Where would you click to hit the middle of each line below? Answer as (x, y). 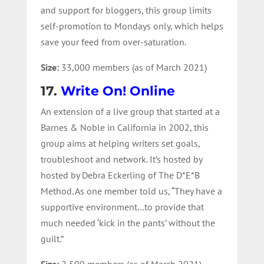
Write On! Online (118, 91)
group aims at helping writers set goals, (120, 143)
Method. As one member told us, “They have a (131, 191)
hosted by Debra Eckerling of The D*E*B (120, 175)
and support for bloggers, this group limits (126, 10)
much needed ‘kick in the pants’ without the (128, 222)
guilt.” (52, 238)
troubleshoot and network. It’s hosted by (121, 159)
